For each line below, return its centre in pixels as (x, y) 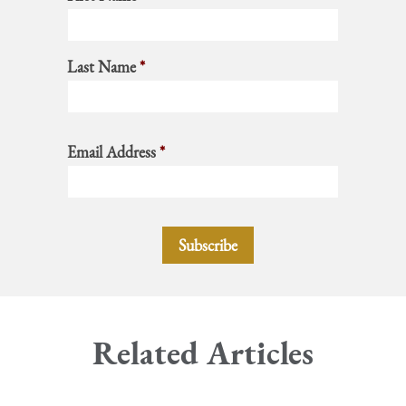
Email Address (111, 151)
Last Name (101, 66)
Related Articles (203, 353)
